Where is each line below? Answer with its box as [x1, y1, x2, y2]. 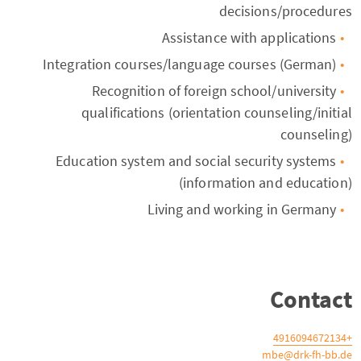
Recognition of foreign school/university [91, 81, 337, 100]
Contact [269, 284, 352, 314]
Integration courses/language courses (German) [43, 55, 337, 73]
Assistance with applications [161, 28, 337, 47]
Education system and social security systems [56, 151, 337, 170]
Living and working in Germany [147, 200, 337, 218]
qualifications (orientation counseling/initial [81, 103, 352, 122]
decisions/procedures [218, 2, 352, 20]
